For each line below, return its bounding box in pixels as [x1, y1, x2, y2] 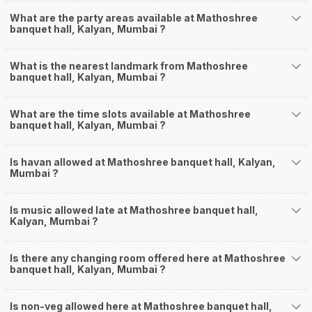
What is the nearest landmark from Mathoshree [10, 60, 248, 72]
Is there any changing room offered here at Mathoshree [10, 252, 286, 265]
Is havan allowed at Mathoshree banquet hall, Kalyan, [10, 156, 276, 169]
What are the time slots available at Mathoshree [10, 108, 251, 120]
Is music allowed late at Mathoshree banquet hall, [10, 204, 258, 217]
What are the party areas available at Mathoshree [10, 12, 196, 24]
